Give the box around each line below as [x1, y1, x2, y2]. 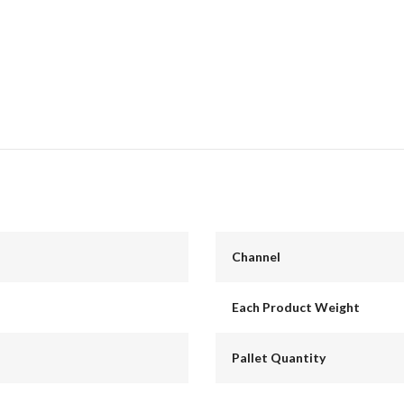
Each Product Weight [231, 299, 360, 316]
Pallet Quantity [231, 350, 326, 366]
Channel [231, 249, 280, 265]
